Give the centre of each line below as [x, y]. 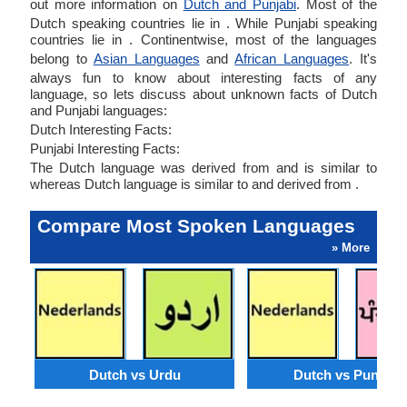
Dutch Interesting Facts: [101, 129]
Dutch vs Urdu [134, 374]
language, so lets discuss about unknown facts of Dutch [203, 94]
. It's [363, 59]
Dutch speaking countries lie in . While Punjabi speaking [203, 23]
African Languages [292, 59]
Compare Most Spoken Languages [196, 226]
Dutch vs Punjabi [347, 374]
